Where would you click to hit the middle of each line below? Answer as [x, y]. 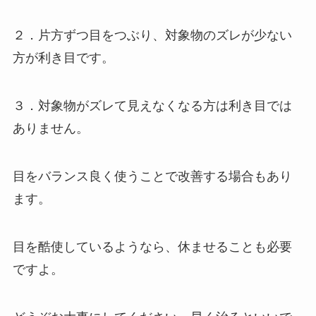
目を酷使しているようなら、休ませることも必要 [152, 247]
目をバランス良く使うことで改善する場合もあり [152, 177]
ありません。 [50, 129]
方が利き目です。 [63, 58]
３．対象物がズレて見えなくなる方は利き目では [152, 106]
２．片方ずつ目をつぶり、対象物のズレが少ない [152, 36]
